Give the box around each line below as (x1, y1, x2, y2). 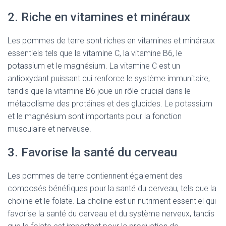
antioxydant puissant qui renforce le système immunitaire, (8, 74, 210, 83)
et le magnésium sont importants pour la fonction (8, 111, 182, 121)
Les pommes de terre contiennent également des (8, 171, 183, 181)
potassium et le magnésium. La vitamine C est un (8, 61, 180, 71)
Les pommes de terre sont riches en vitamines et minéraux (8, 36, 215, 45)
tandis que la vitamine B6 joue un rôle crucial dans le (8, 86, 191, 96)
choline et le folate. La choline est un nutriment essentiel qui (8, 196, 216, 206)
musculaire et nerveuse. (8, 124, 91, 134)
